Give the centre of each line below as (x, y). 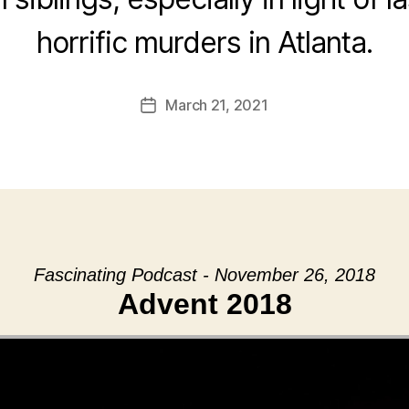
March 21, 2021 (217, 105)
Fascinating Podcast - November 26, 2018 (204, 275)
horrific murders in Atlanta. (204, 42)
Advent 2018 (204, 304)
